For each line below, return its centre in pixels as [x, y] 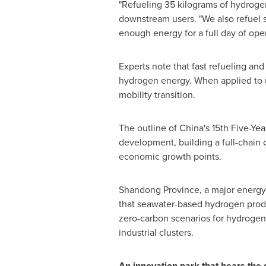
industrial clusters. [156, 232]
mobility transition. [157, 95]
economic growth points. [170, 156]
